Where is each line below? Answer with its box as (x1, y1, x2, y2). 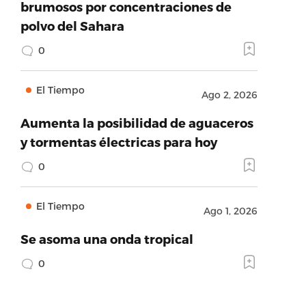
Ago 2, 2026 (201, 89, 258, 100)
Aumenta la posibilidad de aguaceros (20, 115, 253, 130)
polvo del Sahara (20, 18, 124, 33)
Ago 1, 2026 (203, 205, 258, 217)
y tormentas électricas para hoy (20, 135, 217, 149)
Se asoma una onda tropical (20, 232, 193, 246)
